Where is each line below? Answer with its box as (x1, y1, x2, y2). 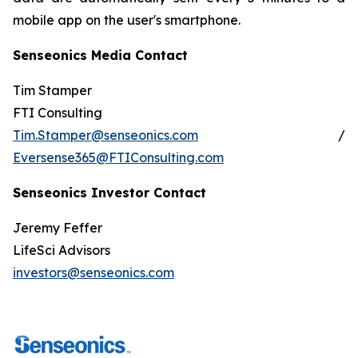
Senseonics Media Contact (13, 47, 188, 63)
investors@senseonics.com (13, 265, 174, 280)
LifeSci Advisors (13, 242, 110, 258)
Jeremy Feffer (13, 220, 102, 236)
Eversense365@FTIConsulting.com (13, 149, 224, 165)
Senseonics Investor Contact (13, 185, 206, 201)
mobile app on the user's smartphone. (13, 12, 241, 28)
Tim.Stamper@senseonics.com (13, 127, 198, 143)
